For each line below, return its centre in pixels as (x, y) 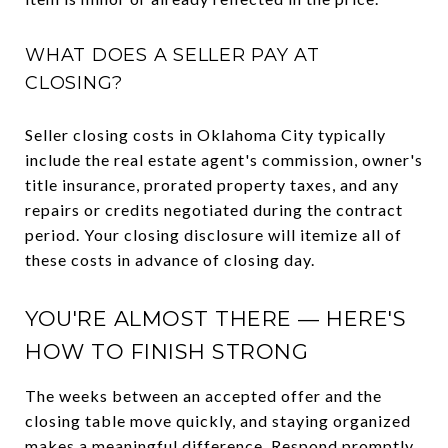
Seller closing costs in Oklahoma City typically (205, 134)
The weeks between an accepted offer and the (203, 395)
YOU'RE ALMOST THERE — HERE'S (215, 318)
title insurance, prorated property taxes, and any (212, 184)
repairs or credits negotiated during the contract (214, 209)
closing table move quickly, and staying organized (218, 420)
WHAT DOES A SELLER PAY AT (172, 54)
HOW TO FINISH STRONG (166, 351)
